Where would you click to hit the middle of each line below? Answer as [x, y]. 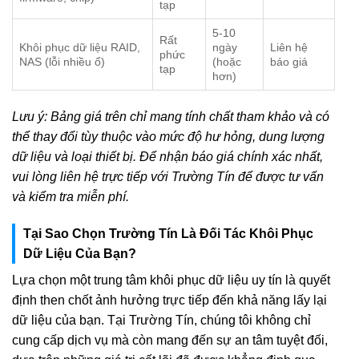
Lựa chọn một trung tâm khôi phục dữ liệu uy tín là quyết [171, 280]
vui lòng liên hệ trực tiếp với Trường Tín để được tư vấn [168, 177]
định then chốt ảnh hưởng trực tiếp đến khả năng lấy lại [169, 301]
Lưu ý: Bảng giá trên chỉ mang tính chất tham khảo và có [171, 117]
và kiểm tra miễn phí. [71, 197]
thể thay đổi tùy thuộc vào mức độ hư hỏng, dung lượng [168, 137]
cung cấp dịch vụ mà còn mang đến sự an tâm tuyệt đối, [170, 341]
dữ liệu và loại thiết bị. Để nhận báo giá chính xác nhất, [167, 157]
